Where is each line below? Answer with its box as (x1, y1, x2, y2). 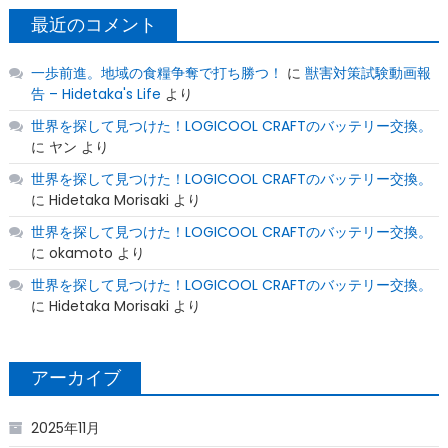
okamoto (48, 243, 113, 264)
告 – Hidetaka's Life (30, 84, 161, 105)
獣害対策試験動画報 (304, 63, 431, 84)
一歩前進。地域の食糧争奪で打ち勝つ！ (30, 63, 283, 84)
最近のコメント (30, 12, 157, 38)
